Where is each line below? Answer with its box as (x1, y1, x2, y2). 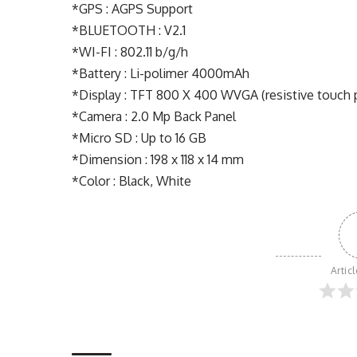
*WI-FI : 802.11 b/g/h (72, 44, 189, 60)
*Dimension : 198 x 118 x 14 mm (72, 151, 245, 167)
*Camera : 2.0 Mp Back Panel (72, 108, 237, 124)
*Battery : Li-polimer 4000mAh (72, 65, 250, 81)
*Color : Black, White (72, 173, 192, 189)
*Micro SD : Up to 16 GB (72, 130, 207, 146)
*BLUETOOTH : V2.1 (72, 22, 186, 38)
